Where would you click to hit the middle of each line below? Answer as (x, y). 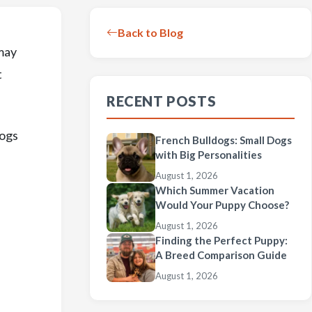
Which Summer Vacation (215, 190)
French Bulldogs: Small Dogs (224, 140)
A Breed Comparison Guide (221, 255)
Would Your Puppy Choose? (222, 205)
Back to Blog (150, 32)
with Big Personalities (209, 155)
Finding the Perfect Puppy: (221, 240)
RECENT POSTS (162, 101)
